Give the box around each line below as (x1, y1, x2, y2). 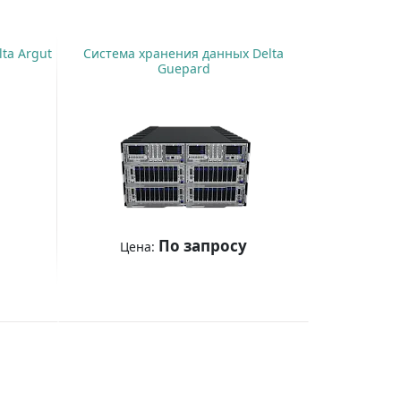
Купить (153, 281, 198, 299)
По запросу (158, 235, 248, 257)
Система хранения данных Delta (83, 45, 285, 63)
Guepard (157, 60, 210, 78)
